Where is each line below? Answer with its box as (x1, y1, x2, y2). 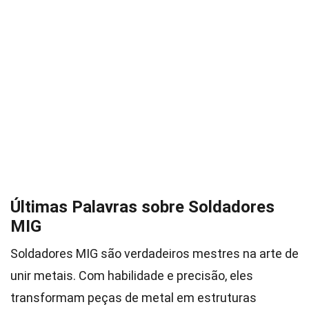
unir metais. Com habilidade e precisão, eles (10, 268, 253, 283)
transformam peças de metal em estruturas (10, 290, 257, 305)
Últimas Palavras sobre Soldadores (10, 197, 275, 217)
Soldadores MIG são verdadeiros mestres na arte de (10, 246, 299, 261)
